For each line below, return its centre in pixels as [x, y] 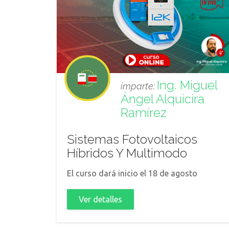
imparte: [139, 86]
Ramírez [144, 113]
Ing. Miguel [187, 85]
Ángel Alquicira [163, 99]
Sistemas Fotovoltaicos [132, 139]
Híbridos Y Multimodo [127, 153]
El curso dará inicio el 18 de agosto [132, 173]
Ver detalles [100, 199]
